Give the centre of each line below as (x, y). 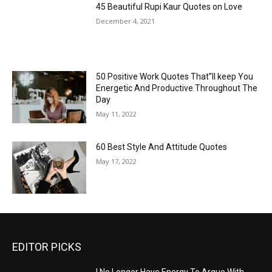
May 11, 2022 (117, 114)
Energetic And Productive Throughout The (177, 88)
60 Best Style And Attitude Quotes (162, 147)
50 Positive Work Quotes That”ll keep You (175, 77)
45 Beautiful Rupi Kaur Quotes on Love (169, 6)
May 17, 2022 (117, 161)
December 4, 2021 (126, 21)
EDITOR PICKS (47, 246)
